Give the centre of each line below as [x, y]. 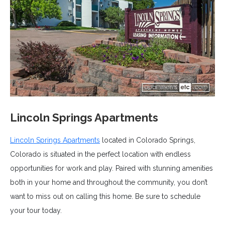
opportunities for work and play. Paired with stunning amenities [111, 168]
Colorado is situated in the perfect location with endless [100, 154]
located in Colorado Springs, [148, 140]
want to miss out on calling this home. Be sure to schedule [105, 196]
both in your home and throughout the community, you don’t [109, 182]
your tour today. [36, 210]
